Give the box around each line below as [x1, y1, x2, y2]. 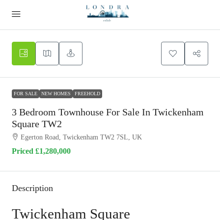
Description [12, 183, 53, 193]
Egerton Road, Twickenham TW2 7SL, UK [21, 134, 142, 141]
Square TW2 [12, 118, 62, 129]
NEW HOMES [41, 91, 71, 96]
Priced [12, 147, 35, 155]
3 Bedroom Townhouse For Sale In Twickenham [12, 107, 204, 117]
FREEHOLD [75, 91, 100, 96]
